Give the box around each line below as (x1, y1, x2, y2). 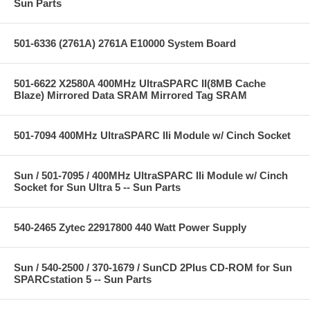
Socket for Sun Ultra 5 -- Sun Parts (14, 181, 181, 193)
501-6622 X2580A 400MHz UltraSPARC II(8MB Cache (14, 77, 266, 89)
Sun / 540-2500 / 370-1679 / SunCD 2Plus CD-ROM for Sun (14, 261, 292, 273)
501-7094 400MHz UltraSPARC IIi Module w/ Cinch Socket (14, 129, 291, 141)
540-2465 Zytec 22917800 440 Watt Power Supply (14, 221, 246, 233)
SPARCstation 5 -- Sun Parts (14, 273, 152, 285)
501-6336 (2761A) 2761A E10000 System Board (14, 37, 236, 49)
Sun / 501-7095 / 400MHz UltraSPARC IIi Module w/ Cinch (14, 169, 288, 181)
